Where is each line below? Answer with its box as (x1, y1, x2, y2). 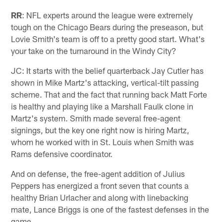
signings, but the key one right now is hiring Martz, (11, 124, 190, 135)
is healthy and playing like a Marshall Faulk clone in (11, 101, 194, 111)
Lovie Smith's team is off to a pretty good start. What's (11, 33, 205, 44)
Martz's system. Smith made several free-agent (11, 112, 181, 123)
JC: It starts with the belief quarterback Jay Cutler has (11, 65, 204, 75)
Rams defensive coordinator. (11, 148, 113, 159)
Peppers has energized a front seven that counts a (11, 180, 189, 190)
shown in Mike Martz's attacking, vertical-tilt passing (11, 77, 199, 87)
